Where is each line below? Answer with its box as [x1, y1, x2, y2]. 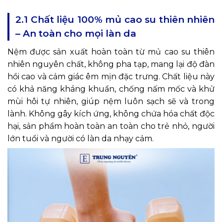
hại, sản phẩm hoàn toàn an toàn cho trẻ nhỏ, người [7, 121, 215, 131]
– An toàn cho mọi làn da [15, 27, 136, 39]
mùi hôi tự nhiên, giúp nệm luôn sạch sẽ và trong [7, 96, 215, 106]
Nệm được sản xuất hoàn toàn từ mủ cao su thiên [7, 47, 215, 56]
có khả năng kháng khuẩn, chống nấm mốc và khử [7, 84, 215, 94]
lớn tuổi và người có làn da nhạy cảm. [7, 133, 154, 143]
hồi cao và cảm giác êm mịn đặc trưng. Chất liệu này [7, 71, 215, 81]
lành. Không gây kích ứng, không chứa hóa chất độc [7, 109, 215, 118]
